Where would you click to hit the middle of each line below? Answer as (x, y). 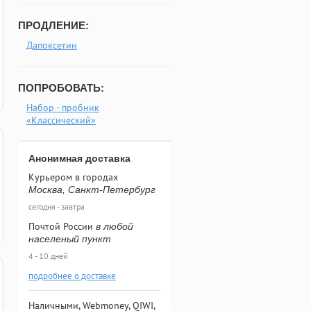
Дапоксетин (52, 45)
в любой (115, 226)
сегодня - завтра (57, 207)
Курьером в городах (73, 177)
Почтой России (62, 226)
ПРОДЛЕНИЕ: (53, 25)
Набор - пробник (63, 108)
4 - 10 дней (48, 256)
